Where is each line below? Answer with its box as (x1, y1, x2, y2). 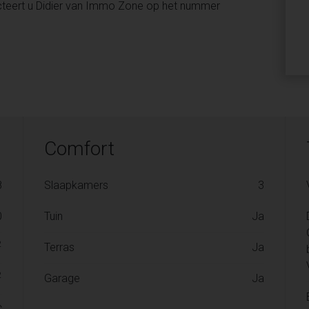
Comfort (44, 137, 114, 161)
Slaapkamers (44, 179, 108, 192)
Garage (44, 272, 80, 286)
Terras (44, 241, 74, 255)
